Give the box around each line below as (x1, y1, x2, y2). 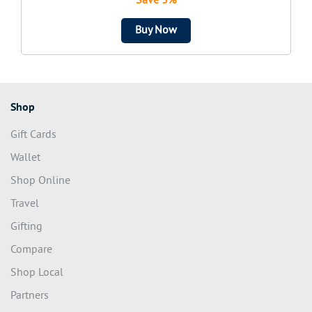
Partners (10, 289, 49, 304)
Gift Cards (10, 128, 56, 143)
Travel (10, 197, 39, 212)
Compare (10, 243, 52, 258)
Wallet (10, 151, 40, 166)
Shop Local (10, 266, 63, 281)
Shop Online (10, 174, 70, 189)
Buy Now (135, 24, 177, 38)
